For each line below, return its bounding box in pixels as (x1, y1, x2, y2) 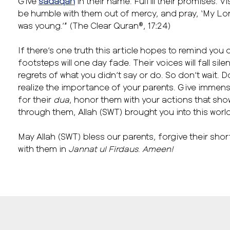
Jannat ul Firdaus (68, 143, 138, 154)
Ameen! (142, 143, 174, 154)
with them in (18, 143, 68, 154)
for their (18, 94, 53, 104)
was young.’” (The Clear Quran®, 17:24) (18, 20, 173, 30)
